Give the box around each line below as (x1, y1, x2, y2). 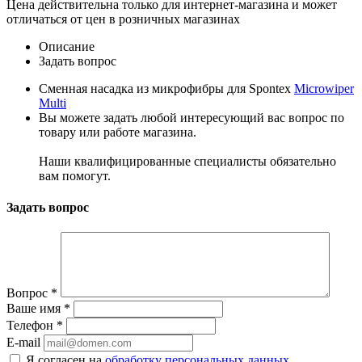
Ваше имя (6, 301, 64, 316)
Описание (39, 39, 95, 53)
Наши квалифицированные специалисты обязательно (39, 154, 336, 168)
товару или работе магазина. (39, 124, 196, 139)
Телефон (6, 318, 57, 333)
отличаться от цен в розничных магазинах (6, 11, 240, 26)
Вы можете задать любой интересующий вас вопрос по (39, 110, 344, 124)
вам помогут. (39, 168, 111, 183)
